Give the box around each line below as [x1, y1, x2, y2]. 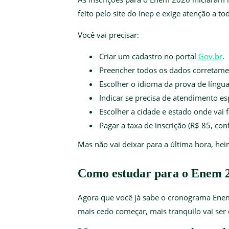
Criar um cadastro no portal [99, 51, 198, 61]
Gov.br [198, 51, 222, 61]
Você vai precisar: [78, 29, 139, 40]
